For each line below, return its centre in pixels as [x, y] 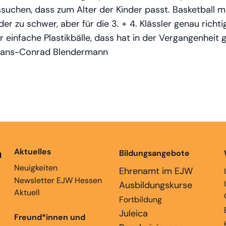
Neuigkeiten [36, 167]
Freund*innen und [50, 217]
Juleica [133, 213]
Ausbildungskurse [156, 185]
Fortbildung [140, 199]
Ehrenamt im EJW [156, 171]
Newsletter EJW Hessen [58, 180]
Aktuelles [33, 151]
